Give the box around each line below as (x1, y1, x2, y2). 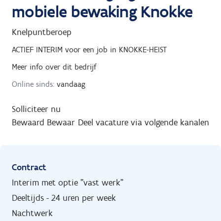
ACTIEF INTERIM (12, 44, 63, 54)
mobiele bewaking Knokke (12, 1, 193, 22)
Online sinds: (12, 79, 54, 89)
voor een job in (65, 44, 116, 54)
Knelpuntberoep (12, 26, 72, 37)
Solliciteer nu (12, 103, 61, 114)
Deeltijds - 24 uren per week (12, 192, 116, 203)
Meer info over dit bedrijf (12, 62, 96, 72)
